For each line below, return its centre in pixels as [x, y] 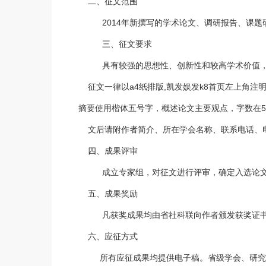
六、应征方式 [108, 236]
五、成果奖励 [108, 194]
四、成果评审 [108, 151]
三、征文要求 [122, 44]
